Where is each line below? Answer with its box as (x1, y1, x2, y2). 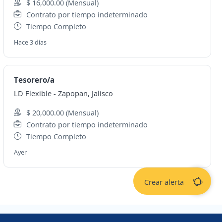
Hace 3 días (13, 38, 47, 47)
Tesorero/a (13, 74, 55, 85)
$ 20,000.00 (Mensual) (26, 108, 99, 117)
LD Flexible (13, 88, 52, 98)
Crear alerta (144, 177, 184, 187)
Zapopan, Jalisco (57, 88, 113, 98)
